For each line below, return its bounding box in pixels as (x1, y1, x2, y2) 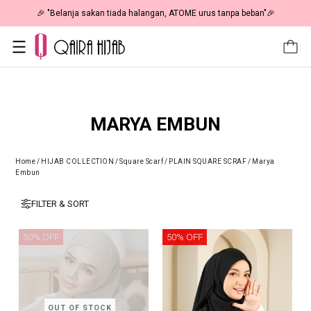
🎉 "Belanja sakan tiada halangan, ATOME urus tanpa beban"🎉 (36, 8, 275, 18)
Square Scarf (119, 158, 163, 166)
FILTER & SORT (31, 199, 89, 210)
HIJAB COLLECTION (41, 158, 114, 166)
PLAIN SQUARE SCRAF (169, 158, 246, 166)
